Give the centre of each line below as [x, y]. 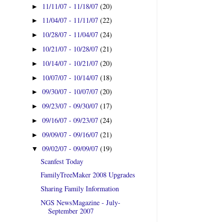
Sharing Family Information [80, 189]
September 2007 [71, 211]
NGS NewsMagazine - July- [80, 202]
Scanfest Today [62, 161]
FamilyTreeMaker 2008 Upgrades [88, 175]
